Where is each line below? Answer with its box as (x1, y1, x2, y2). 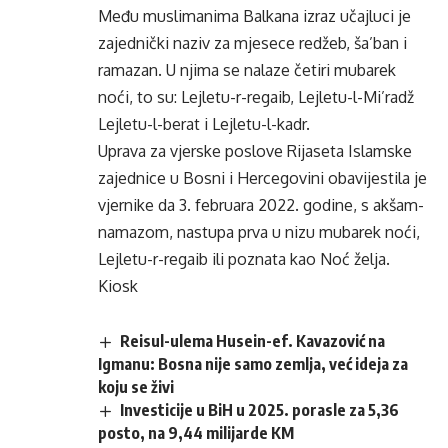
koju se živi (98, 377, 174, 398)
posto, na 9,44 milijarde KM (98, 423, 294, 444)
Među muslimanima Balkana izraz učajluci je (98, 6, 411, 26)
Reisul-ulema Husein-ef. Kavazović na (120, 331, 386, 351)
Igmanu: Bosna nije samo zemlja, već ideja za (98, 354, 408, 375)
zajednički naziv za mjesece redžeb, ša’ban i (98, 33, 407, 53)
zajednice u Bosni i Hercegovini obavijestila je (98, 168, 427, 188)
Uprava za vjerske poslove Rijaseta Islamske (98, 141, 412, 161)
